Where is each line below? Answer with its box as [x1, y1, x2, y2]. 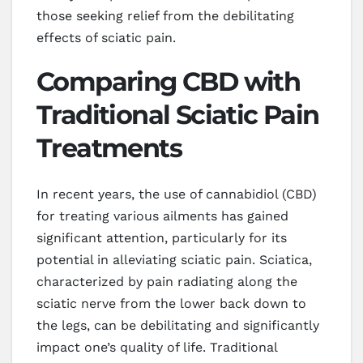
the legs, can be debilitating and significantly [36, 317, 319, 333]
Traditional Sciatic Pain [36, 99, 319, 131]
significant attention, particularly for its [36, 229, 287, 246]
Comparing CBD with [36, 66, 301, 98]
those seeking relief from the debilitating [36, 8, 294, 24]
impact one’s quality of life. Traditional [36, 339, 277, 355]
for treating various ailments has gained [36, 207, 288, 224]
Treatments [36, 132, 181, 164]
